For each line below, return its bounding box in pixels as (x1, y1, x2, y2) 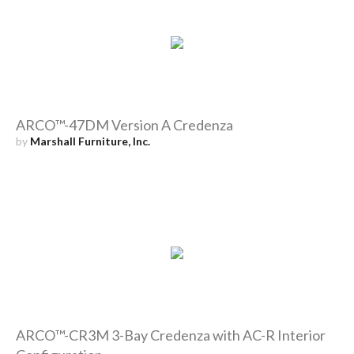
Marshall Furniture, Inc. (29, 134, 150, 148)
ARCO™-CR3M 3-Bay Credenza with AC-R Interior (15, 326, 326, 344)
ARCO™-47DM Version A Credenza (15, 115, 233, 134)
